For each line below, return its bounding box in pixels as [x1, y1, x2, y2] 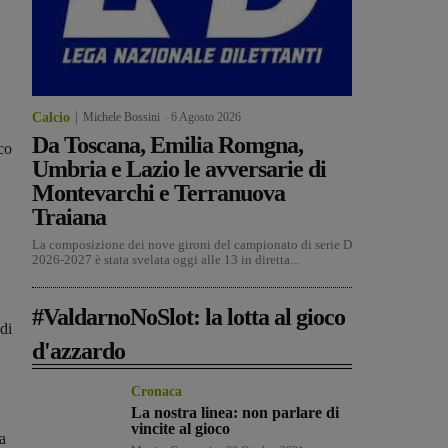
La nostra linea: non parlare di [131, 404, 340, 422]
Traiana [32, 204, 106, 231]
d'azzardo [32, 338, 125, 365]
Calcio [32, 110, 70, 126]
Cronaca [131, 384, 183, 400]
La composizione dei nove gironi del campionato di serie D [32, 237, 352, 253]
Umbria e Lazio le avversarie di [32, 156, 326, 183]
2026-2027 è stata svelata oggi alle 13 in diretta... [32, 252, 299, 268]
